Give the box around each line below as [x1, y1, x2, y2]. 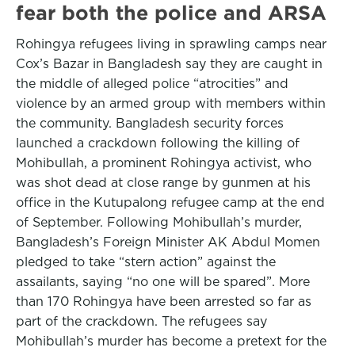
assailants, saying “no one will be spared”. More [16, 274, 310, 289]
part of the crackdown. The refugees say [16, 314, 267, 329]
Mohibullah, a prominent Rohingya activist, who [16, 155, 311, 170]
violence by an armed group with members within [16, 96, 326, 111]
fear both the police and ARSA [16, 2, 326, 24]
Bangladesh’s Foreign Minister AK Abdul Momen [16, 235, 320, 250]
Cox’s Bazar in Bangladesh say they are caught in [16, 56, 323, 71]
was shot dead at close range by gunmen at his [16, 175, 311, 190]
